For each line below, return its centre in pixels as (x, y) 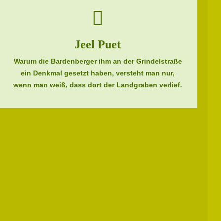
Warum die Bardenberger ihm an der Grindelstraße (98, 61)
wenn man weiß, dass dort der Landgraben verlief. (98, 85)
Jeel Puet (98, 44)
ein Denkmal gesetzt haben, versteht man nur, (98, 73)
